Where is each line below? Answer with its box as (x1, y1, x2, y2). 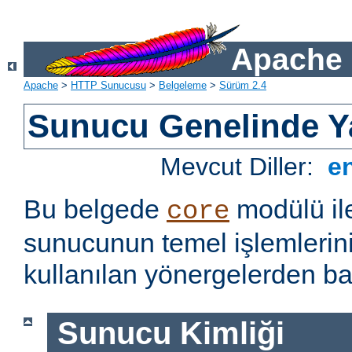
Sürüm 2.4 (219, 79, 266, 92)
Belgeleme (159, 79, 207, 92)
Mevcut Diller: (160, 152, 321, 181)
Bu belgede (24, 194, 167, 225)
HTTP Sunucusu (71, 79, 146, 92)
